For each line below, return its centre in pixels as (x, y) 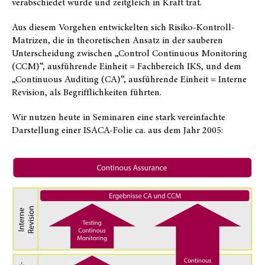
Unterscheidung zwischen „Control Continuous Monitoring (130, 53)
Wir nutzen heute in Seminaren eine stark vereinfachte (119, 117)
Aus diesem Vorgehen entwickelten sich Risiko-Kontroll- (123, 27)
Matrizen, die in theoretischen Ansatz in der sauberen (117, 40)
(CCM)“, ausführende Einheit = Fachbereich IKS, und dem (127, 66)
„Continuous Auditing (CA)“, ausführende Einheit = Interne (129, 79)
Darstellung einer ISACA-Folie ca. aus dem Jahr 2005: (117, 130)
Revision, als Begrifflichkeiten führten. (87, 92)
